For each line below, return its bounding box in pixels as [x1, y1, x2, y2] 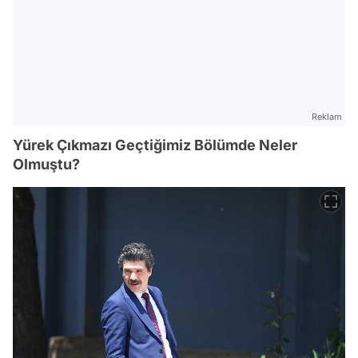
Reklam [312, 110, 342, 122]
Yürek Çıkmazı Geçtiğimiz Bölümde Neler [13, 136, 297, 153]
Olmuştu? [13, 155, 80, 173]
